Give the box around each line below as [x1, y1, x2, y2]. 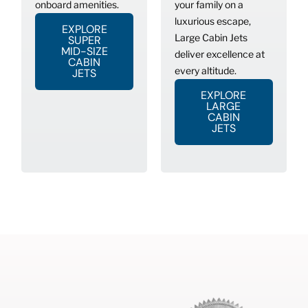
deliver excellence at [175, 48, 265, 60]
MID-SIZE [60, 44, 108, 59]
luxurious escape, [175, 15, 251, 27]
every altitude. [175, 65, 239, 77]
